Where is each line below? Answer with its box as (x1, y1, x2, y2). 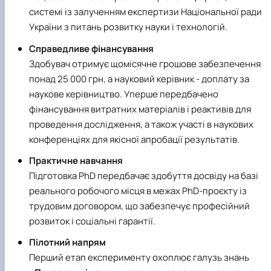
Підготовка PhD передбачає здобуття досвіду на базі (29, 169, 258, 182)
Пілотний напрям (29, 235, 106, 249)
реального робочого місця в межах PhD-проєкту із (29, 184, 247, 197)
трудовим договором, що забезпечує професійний (29, 199, 250, 212)
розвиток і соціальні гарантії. (29, 214, 155, 227)
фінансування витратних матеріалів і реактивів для (29, 102, 251, 116)
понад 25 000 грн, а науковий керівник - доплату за (29, 72, 249, 85)
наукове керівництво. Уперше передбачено (29, 87, 218, 100)
